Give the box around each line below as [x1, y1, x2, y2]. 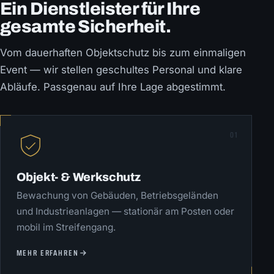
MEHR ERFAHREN [16, 246, 79, 259]
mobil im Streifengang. [16, 221, 116, 234]
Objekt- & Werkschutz [16, 171, 141, 184]
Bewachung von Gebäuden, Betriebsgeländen [16, 190, 218, 202]
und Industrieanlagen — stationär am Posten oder [16, 206, 234, 218]
